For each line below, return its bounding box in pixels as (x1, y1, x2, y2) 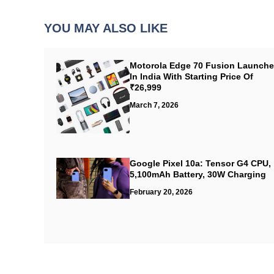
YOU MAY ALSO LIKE (44, 21, 168, 35)
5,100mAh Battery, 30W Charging (130, 169, 266, 179)
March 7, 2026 (130, 100, 179, 109)
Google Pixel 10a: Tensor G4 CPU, (130, 158, 271, 168)
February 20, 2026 (130, 187, 193, 196)
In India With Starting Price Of (130, 71, 253, 81)
